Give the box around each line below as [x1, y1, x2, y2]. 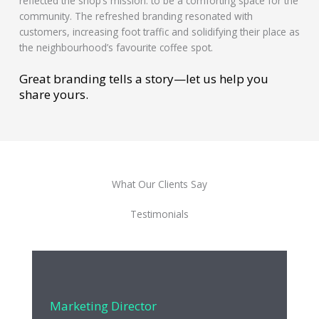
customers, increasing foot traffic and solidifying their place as [19, 24, 300, 38]
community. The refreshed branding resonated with [19, 9, 253, 23]
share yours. [19, 85, 88, 103]
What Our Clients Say [112, 177, 207, 191]
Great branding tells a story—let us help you [19, 70, 268, 87]
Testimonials [130, 206, 189, 221]
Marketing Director [50, 297, 157, 314]
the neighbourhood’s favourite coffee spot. [19, 40, 213, 54]
